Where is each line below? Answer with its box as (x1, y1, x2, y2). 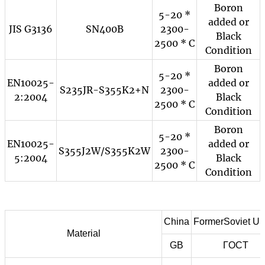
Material (66, 228, 101, 238)
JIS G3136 (9, 23, 53, 35)
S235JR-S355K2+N (60, 84, 149, 96)
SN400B (85, 23, 124, 35)
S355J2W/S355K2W (59, 145, 150, 157)
